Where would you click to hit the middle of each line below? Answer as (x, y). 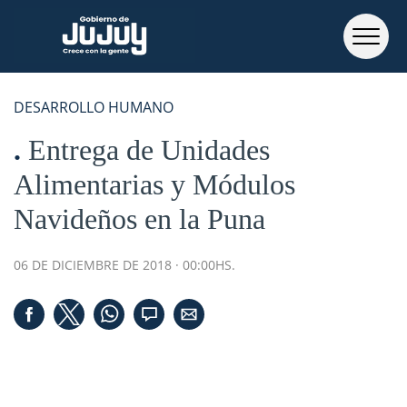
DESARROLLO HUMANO (94, 107)
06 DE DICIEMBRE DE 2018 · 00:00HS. (124, 265)
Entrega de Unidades (149, 150)
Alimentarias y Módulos (154, 184)
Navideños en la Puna (139, 219)
